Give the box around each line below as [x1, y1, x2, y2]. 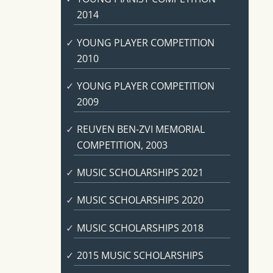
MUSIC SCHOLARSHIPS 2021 [76, 166, 204, 180]
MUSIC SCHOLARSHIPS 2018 [76, 221, 204, 235]
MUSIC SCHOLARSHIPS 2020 [76, 193, 204, 207]
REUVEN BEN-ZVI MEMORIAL [76, 122, 205, 136]
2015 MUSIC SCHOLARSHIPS [76, 248, 204, 262]
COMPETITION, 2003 [76, 138, 168, 152]
